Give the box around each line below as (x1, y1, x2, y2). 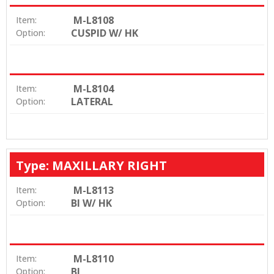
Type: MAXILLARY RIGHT (16, 157, 167, 174)
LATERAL (71, 95, 113, 109)
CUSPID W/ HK (71, 26, 138, 40)
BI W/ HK (71, 196, 112, 210)
